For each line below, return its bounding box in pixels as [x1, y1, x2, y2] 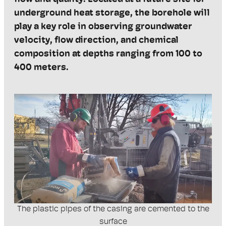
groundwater [133, 22, 192, 32]
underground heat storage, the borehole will [14, 9, 210, 19]
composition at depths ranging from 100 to [14, 49, 202, 60]
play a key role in [14, 22, 88, 32]
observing [88, 22, 133, 32]
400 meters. [14, 63, 69, 73]
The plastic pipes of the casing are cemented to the [17, 205, 209, 214]
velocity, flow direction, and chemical [14, 36, 179, 46]
